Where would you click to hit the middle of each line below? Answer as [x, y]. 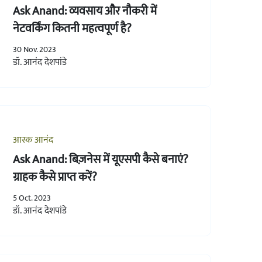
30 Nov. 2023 [34, 49]
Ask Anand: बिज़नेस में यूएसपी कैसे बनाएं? [100, 159]
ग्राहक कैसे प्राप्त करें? [55, 177]
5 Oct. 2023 [32, 198]
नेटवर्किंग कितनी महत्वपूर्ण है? [72, 28]
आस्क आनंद [33, 140]
